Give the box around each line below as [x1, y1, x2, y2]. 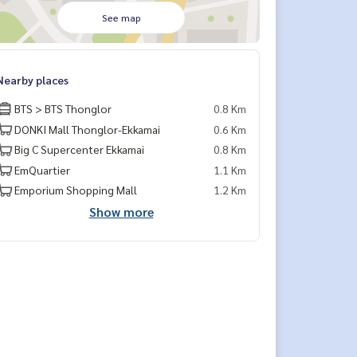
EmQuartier [14, 162, 70, 177]
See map [101, 11, 141, 24]
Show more [88, 202, 154, 220]
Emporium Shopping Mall [14, 182, 137, 197]
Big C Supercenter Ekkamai [14, 142, 144, 156]
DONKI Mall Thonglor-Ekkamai [14, 121, 160, 136]
